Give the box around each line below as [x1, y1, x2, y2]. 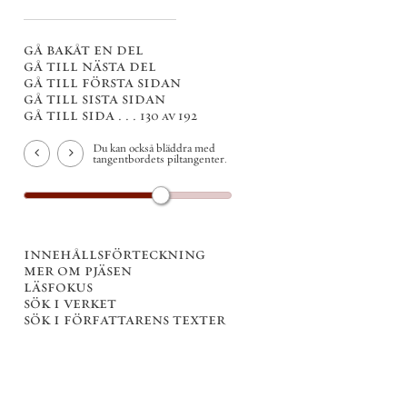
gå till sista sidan [24, 88, 165, 109]
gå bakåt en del [24, 39, 144, 60]
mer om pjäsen [24, 259, 132, 280]
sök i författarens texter [24, 308, 225, 329]
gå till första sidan [24, 72, 181, 93]
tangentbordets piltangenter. [93, 151, 227, 166]
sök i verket [24, 292, 116, 313]
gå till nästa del [24, 55, 156, 76]
